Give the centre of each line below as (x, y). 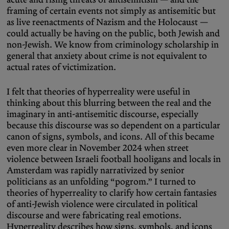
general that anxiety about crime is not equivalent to (107, 56)
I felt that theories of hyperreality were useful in (98, 92)
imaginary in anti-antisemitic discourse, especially (102, 114)
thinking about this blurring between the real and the (109, 103)
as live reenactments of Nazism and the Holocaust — (107, 22)
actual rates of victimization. (62, 67)
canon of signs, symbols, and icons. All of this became (110, 137)
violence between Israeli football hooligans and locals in (114, 159)
